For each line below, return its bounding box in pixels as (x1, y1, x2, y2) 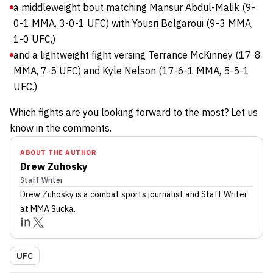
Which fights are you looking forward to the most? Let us (10, 105, 258, 118)
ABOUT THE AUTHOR (20, 147, 96, 157)
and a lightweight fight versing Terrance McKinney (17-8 (13, 48, 261, 61)
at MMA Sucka (20, 203, 74, 214)
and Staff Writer (183, 188, 247, 200)
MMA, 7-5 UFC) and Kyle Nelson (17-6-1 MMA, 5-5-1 (13, 64, 249, 77)
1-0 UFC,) (13, 32, 55, 45)
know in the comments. (10, 121, 112, 134)
